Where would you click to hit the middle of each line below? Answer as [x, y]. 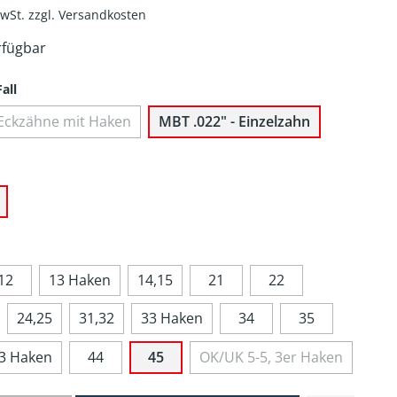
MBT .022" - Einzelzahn [234, 121]
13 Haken [79, 280]
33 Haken [171, 318]
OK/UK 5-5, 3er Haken [271, 357]
